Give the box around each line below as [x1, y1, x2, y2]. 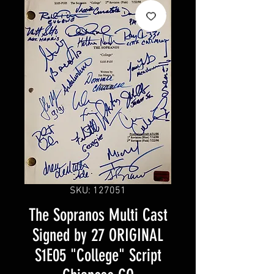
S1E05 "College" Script [34, 245, 161, 266]
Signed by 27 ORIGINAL [32, 225, 163, 246]
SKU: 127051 [70, 185, 126, 198]
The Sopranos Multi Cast [28, 205, 168, 226]
